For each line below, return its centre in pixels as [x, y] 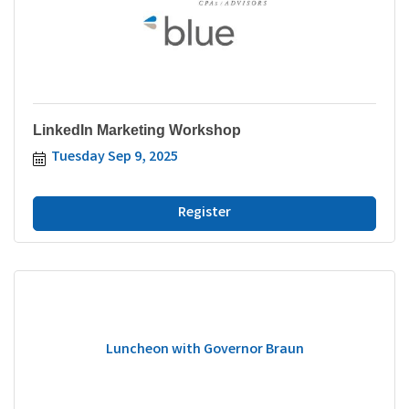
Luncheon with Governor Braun [204, 351]
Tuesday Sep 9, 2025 [115, 157]
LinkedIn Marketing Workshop [137, 130]
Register [204, 213]
